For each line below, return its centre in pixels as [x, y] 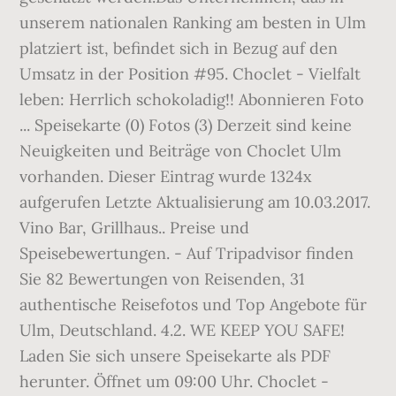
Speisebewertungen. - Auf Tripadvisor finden [187, 253]
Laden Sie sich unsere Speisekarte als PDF [175, 356]
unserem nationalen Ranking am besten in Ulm [193, 23]
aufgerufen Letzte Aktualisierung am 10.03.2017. [195, 202]
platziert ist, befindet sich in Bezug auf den [179, 48]
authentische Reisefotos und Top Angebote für [194, 305]
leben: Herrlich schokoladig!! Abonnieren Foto [192, 99]
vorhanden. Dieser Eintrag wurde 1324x [166, 176]
